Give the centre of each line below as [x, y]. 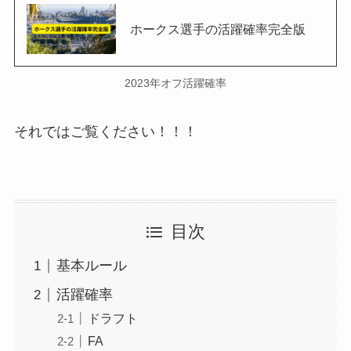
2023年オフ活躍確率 [175, 83]
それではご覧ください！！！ [105, 131]
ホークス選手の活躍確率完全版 [217, 29]
